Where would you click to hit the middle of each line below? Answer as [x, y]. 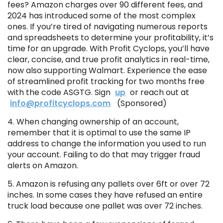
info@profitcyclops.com [60, 104]
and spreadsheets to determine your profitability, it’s [111, 38]
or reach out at [159, 93]
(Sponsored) [140, 104]
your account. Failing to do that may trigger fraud [104, 155]
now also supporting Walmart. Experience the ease [107, 71]
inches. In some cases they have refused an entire [105, 195]
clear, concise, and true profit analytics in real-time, [109, 60]
